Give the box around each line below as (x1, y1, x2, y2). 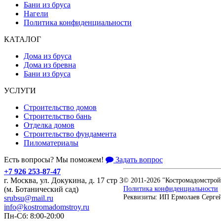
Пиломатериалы (24, 138, 78, 147)
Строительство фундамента (24, 129, 116, 138)
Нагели (24, 9, 48, 18)
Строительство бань (24, 111, 91, 120)
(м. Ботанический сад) (4, 184, 78, 193)
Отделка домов (24, 120, 74, 129)
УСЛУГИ (4, 86, 36, 95)
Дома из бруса (24, 51, 72, 60)
